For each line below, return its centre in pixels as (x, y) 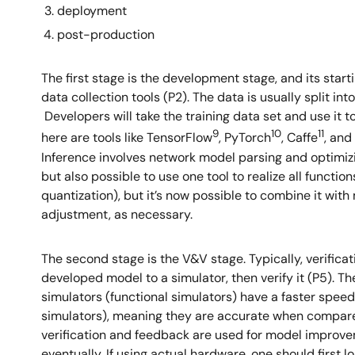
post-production (107, 35)
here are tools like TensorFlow (127, 138)
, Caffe (300, 138)
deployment (92, 11)
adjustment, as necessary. (117, 214)
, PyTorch (245, 138)
